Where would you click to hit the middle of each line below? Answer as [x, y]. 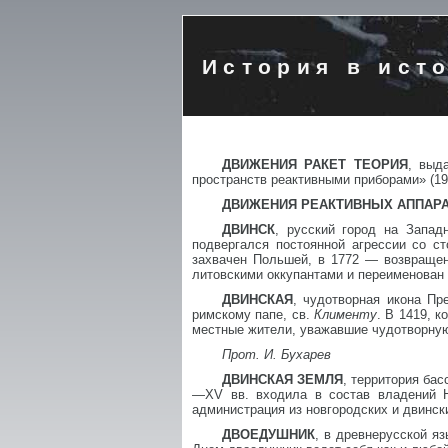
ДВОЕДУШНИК [268, 434]
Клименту [346, 314]
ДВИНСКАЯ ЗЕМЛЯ [283, 379]
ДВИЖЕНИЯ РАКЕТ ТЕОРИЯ [315, 164]
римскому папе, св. [253, 314]
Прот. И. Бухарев [276, 354]
